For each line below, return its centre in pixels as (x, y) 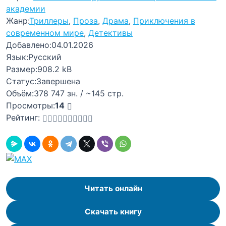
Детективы (110, 33)
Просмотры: (31, 105)
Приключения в (164, 21)
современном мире (45, 33)
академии (26, 9)
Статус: (21, 81)
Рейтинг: (23, 118)
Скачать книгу (113, 212)
